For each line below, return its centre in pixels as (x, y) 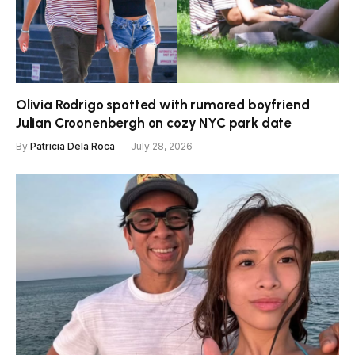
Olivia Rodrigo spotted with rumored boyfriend (163, 105)
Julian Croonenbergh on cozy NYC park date (154, 123)
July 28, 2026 (162, 147)
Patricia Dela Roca (73, 147)
